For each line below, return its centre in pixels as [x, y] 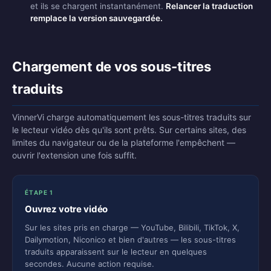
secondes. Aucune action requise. [90, 264]
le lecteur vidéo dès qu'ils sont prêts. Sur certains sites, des [129, 130]
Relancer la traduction [209, 6]
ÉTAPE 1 [39, 192]
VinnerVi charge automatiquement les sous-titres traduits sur [132, 117]
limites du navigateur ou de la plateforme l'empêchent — [124, 142]
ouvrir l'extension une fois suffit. [74, 155]
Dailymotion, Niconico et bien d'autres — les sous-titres [130, 240]
